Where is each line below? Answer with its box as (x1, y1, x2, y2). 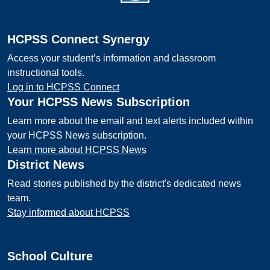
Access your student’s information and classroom (7, 53, 216, 63)
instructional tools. (7, 67, 84, 78)
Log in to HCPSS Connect (7, 82, 119, 92)
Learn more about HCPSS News (7, 145, 146, 155)
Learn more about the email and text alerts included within (7, 116, 253, 126)
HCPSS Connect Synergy (7, 33, 149, 46)
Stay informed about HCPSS (7, 207, 130, 218)
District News (7, 158, 84, 171)
